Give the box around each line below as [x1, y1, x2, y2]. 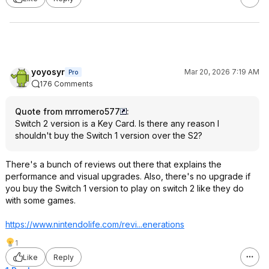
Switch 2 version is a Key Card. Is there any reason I [15, 118, 219, 128]
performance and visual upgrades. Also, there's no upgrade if [5, 171, 250, 181]
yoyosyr [31, 67, 65, 77]
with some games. [5, 195, 76, 205]
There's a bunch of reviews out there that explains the [5, 159, 222, 169]
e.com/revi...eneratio [95, 219, 175, 229]
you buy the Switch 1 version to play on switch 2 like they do [5, 183, 244, 193]
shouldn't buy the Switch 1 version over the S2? [15, 130, 202, 141]
